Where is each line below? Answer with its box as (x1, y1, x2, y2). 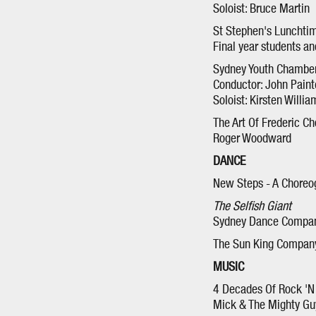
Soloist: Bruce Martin (213, 3, 310, 16)
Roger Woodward (213, 133, 291, 145)
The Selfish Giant (213, 200, 291, 213)
